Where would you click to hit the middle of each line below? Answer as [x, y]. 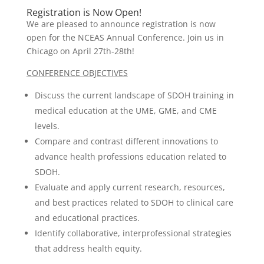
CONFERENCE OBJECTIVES [77, 73]
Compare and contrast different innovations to [126, 141]
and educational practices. [87, 218]
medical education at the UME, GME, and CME [126, 110]
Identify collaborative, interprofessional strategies [133, 233]
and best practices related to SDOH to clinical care [134, 202]
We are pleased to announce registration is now [121, 24]
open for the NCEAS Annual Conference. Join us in [125, 37]
